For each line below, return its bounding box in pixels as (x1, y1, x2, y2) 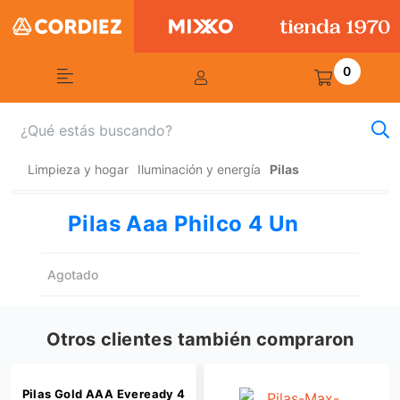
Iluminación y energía (137, 162, 261, 177)
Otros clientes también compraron (46, 329, 354, 351)
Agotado (47, 266, 99, 282)
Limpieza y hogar (28, 162, 129, 177)
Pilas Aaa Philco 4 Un (68, 210, 299, 237)
